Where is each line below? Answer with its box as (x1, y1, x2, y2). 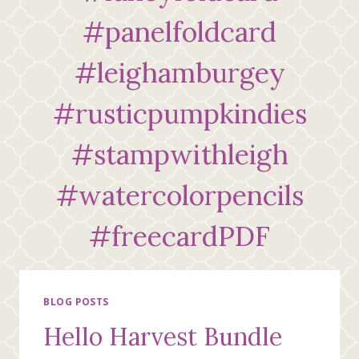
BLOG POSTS (43, 295, 109, 309)
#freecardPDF (89, 219, 270, 254)
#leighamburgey (74, 55, 285, 91)
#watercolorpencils (55, 178, 304, 213)
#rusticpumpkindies (52, 96, 307, 131)
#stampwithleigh (71, 137, 288, 172)
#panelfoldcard (83, 14, 276, 50)
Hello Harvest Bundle (43, 321, 282, 353)
